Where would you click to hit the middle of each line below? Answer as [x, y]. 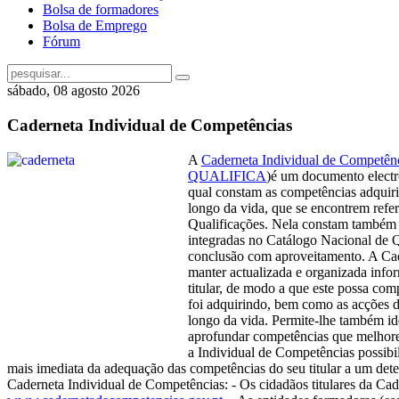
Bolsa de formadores [101, 10]
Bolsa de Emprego [95, 26]
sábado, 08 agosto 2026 [73, 91]
